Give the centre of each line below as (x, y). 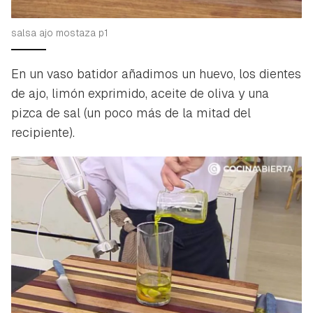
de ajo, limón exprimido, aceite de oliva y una (140, 93)
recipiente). (43, 132)
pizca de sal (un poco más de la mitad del (131, 112)
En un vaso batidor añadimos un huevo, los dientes (156, 73)
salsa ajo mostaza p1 (60, 32)
